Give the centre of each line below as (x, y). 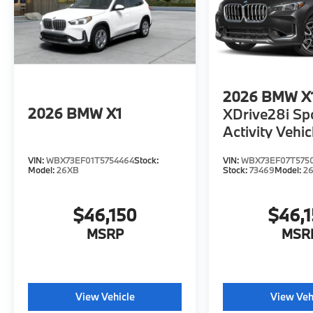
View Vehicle (105, 297)
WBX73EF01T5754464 (90, 160)
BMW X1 (94, 113)
